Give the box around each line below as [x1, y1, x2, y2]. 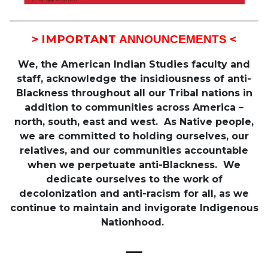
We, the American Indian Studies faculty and [18, 58, 250, 70]
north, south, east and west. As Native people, [14, 115, 254, 127]
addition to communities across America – [25, 101, 243, 113]
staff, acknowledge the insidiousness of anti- [17, 72, 251, 84]
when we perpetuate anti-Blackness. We [28, 159, 240, 170]
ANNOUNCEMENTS [119, 32, 227, 45]
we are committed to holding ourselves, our [19, 130, 249, 142]
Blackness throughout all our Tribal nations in [16, 87, 252, 99]
